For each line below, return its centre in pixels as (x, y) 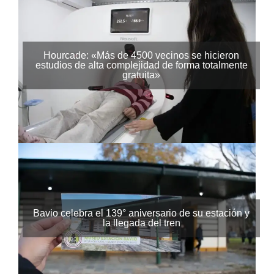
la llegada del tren (141, 223)
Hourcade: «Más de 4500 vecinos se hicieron (141, 55)
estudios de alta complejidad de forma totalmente (141, 65)
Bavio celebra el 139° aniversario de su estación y (141, 213)
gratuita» (141, 75)
